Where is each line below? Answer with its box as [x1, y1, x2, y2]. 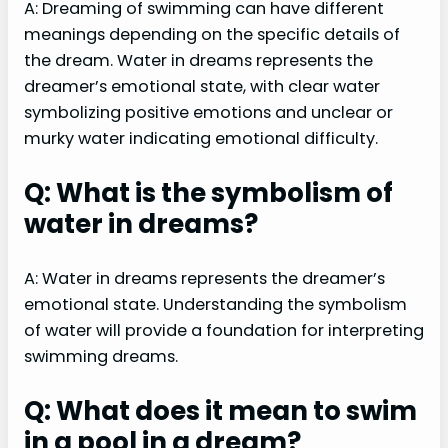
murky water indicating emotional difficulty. [24, 127, 378, 151]
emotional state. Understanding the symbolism [24, 293, 407, 317]
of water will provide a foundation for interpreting [24, 319, 424, 343]
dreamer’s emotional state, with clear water [24, 75, 380, 99]
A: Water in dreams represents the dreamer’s [24, 267, 385, 291]
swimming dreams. [24, 345, 178, 369]
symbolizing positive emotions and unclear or [24, 101, 393, 125]
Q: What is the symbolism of [24, 175, 393, 212]
